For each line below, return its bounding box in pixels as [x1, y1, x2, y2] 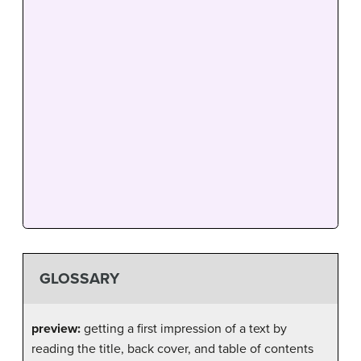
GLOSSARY [39, 268, 119, 288]
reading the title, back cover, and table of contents [31, 341, 313, 358]
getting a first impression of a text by [81, 321, 287, 338]
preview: [31, 321, 81, 338]
